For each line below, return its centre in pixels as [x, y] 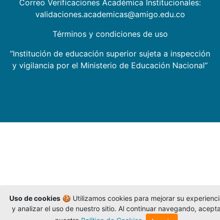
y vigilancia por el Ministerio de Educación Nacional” [110, 66]
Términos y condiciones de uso [110, 34]
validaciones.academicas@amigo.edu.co [110, 14]
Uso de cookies [35, 198]
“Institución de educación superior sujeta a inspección [110, 54]
